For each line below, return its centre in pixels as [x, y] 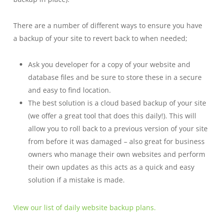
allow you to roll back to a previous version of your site [118, 129]
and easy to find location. [69, 90]
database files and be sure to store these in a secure [115, 77]
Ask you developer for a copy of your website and [109, 64]
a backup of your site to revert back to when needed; [100, 38]
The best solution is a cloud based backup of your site [117, 103]
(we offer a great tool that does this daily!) [96, 116]
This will [183, 116]
